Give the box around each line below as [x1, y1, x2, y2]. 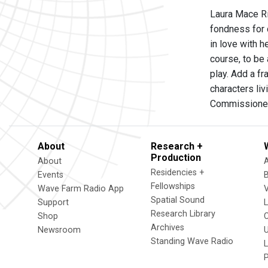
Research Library [151, 209, 215, 219]
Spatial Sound [151, 195, 205, 205]
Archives [151, 223, 184, 233]
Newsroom [38, 225, 81, 235]
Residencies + [151, 167, 205, 178]
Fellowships [151, 181, 195, 191]
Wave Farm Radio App [38, 184, 124, 194]
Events [38, 170, 63, 180]
